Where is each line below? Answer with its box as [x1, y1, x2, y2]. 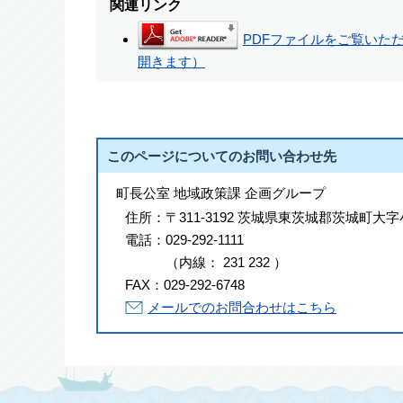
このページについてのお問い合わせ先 [107, 148, 336, 164]
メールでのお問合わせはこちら [148, 299, 336, 315]
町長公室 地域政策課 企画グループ [116, 184, 326, 201]
